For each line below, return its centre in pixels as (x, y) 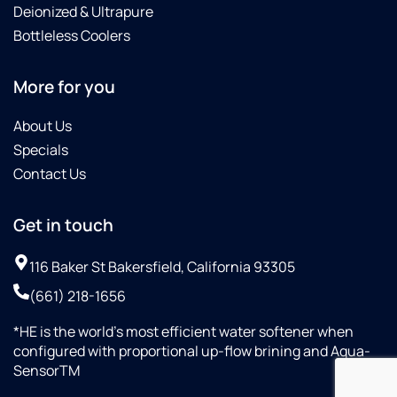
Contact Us (50, 174)
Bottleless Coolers (72, 36)
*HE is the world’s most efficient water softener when (183, 332)
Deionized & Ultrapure (83, 12)
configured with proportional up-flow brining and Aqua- (192, 351)
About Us (43, 126)
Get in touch (63, 226)
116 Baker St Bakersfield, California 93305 (162, 267)
